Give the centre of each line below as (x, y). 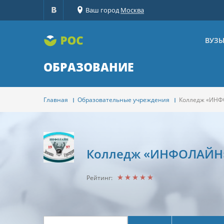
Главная (56, 100)
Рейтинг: (99, 178)
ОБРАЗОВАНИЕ (89, 67)
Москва (132, 10)
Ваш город (103, 10)
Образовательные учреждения (123, 100)
